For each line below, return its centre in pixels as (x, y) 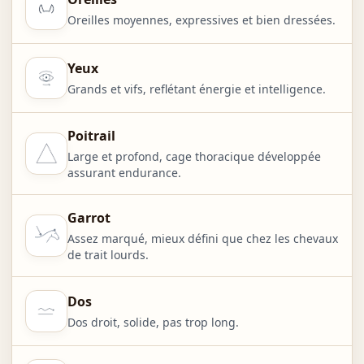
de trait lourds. (108, 255)
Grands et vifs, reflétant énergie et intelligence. (196, 89)
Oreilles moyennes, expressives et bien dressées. (201, 20)
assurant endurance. (124, 173)
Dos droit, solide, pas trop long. (153, 323)
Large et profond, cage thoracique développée (194, 157)
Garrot (89, 218)
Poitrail (91, 136)
